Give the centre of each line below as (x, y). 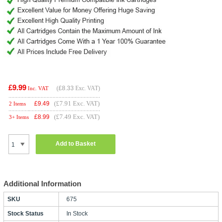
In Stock (77, 213)
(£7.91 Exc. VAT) (77, 103)
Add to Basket (75, 144)
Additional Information (42, 183)
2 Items (17, 103)
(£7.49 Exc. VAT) (77, 116)
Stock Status (25, 213)
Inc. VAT (38, 88)
